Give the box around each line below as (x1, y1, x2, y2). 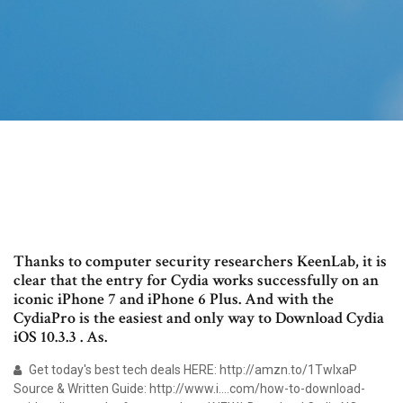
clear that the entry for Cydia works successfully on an (13, 270, 379, 291)
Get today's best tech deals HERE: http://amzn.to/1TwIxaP (26, 363, 357, 378)
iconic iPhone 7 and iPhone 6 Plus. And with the (13, 289, 334, 310)
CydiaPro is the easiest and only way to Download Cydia (13, 308, 384, 329)
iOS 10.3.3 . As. (13, 327, 107, 348)
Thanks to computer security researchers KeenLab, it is (13, 251, 387, 273)
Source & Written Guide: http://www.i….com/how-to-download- (13, 381, 365, 397)
